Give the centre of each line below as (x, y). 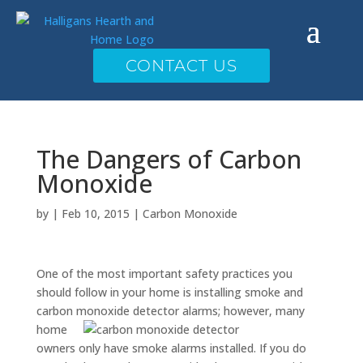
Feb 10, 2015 (95, 214)
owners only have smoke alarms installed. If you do (171, 348)
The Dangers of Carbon (169, 159)
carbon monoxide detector (107, 311)
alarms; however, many (241, 311)
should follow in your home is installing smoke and (169, 292)
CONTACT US (181, 66)
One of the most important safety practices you (164, 273)
